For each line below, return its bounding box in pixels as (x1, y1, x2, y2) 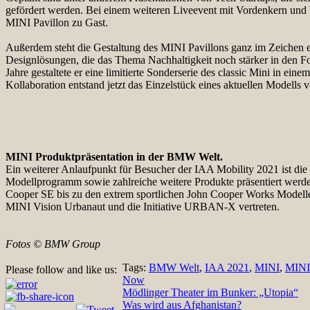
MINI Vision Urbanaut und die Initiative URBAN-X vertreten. (6, 200, 280, 212)
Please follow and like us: (6, 263, 117, 275)
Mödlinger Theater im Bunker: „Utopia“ (122, 286, 298, 298)
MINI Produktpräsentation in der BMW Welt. (6, 150, 223, 163)
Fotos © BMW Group (6, 237, 100, 250)
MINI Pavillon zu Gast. (6, 16, 108, 28)
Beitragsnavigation (5, 285, 139, 304)
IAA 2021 (205, 261, 249, 273)
